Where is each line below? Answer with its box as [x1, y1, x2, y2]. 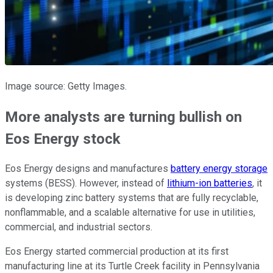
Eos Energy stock [5, 130, 121, 147]
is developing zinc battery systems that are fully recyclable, [5, 192, 258, 204]
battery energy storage [171, 163, 268, 175]
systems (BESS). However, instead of [5, 177, 167, 190]
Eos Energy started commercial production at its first [5, 246, 229, 258]
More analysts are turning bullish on [5, 108, 242, 126]
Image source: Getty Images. [5, 80, 127, 92]
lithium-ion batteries [167, 177, 252, 190]
